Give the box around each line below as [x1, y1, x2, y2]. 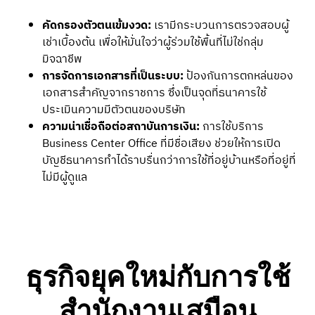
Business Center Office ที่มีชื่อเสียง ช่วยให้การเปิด [42, 134, 281, 154]
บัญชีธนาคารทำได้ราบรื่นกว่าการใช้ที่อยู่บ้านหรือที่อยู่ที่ [42, 151, 296, 171]
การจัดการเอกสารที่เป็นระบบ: [42, 67, 184, 86]
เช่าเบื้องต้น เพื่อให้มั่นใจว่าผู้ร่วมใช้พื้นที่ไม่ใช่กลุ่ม [42, 33, 264, 53]
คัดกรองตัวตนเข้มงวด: [42, 16, 151, 36]
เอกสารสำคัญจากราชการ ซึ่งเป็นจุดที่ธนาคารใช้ [42, 84, 266, 103]
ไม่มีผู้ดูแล [42, 168, 87, 188]
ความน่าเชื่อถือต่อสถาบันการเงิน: [42, 117, 200, 137]
